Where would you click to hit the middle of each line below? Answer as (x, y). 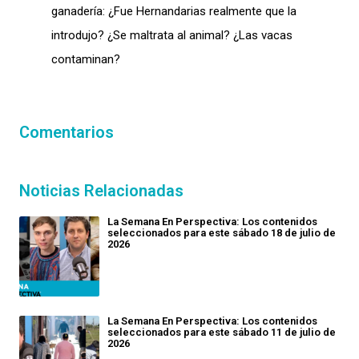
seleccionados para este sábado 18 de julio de (222, 233)
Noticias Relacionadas (101, 191)
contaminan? (86, 60)
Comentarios (67, 133)
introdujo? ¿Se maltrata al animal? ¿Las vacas (172, 36)
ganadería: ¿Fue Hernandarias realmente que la (174, 12)
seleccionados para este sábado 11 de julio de (222, 333)
